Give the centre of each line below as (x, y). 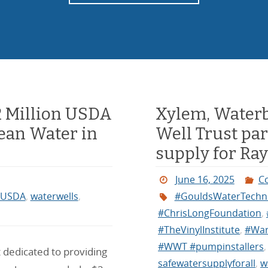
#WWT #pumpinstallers (211, 247)
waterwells (54, 197)
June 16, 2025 (205, 180)
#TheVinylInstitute (199, 230)
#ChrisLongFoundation (210, 213)
